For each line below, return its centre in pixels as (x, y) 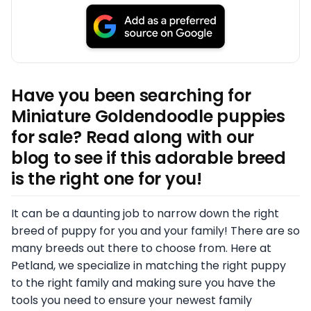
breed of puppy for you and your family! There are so (155, 230)
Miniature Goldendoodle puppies (148, 116)
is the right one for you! (107, 178)
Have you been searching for (131, 95)
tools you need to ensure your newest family (132, 300)
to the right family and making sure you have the (143, 283)
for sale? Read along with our (133, 137)
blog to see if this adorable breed (149, 158)
